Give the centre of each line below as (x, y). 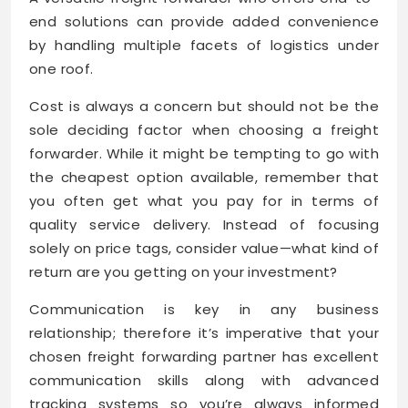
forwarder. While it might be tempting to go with (204, 153)
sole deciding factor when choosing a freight (204, 129)
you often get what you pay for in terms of (204, 200)
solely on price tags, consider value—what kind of (204, 248)
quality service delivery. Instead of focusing (204, 224)
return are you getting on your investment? (184, 271)
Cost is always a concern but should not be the (204, 106)
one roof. (61, 68)
